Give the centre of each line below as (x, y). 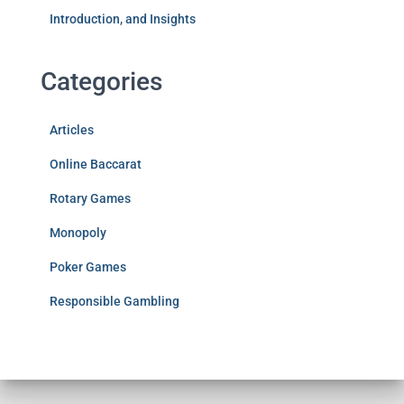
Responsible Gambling (115, 301)
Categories (101, 82)
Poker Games (88, 267)
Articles (72, 130)
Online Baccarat (96, 164)
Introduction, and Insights (123, 19)
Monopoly (78, 233)
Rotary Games (90, 198)
